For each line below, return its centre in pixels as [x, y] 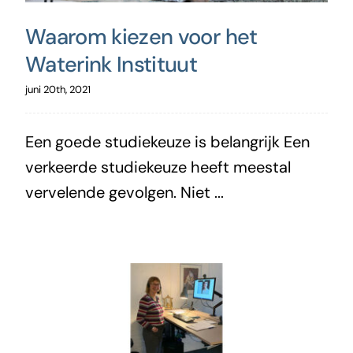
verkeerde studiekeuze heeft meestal [158, 167]
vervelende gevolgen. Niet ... [124, 192]
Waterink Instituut [111, 64]
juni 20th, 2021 [58, 89]
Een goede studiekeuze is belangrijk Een [167, 141]
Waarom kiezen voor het [141, 36]
